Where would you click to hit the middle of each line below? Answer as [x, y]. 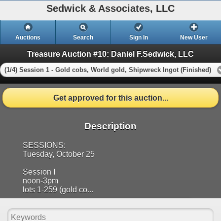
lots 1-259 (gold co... [58, 189]
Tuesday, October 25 [59, 154]
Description [110, 126]
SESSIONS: [44, 145]
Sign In [138, 37]
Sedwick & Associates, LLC [110, 8]
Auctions [28, 37]
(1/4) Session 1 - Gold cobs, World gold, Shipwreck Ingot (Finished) [108, 70]
